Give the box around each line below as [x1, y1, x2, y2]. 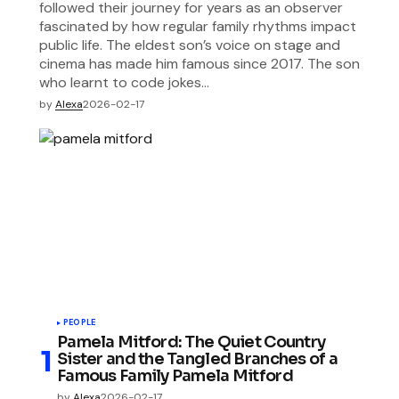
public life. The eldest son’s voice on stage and [39, 36, 340, 55]
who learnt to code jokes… [39, 73, 209, 93]
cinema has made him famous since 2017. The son [39, 54, 360, 74]
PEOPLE [63, 317, 96, 329]
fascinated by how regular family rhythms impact [39, 17, 356, 37]
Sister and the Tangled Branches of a [57, 349, 338, 370]
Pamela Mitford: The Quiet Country [57, 332, 326, 353]
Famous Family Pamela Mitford [57, 366, 293, 387]
